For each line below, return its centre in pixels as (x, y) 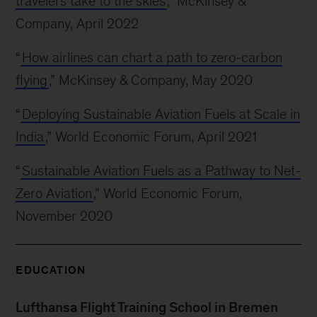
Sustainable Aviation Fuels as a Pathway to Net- (162, 171)
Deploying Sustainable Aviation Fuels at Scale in (161, 114)
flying (32, 80)
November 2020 (64, 216)
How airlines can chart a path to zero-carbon (152, 57)
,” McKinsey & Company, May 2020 (151, 80)
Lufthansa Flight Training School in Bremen (147, 307)
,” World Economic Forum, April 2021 (151, 137)
